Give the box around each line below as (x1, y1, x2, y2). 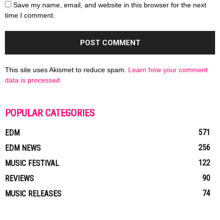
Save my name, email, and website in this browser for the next (13, 1, 206, 9)
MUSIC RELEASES (5, 189, 61, 198)
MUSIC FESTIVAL (5, 159, 59, 168)
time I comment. (5, 11, 55, 19)
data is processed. (5, 76, 62, 84)
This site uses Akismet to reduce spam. (5, 66, 128, 74)
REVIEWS (5, 174, 34, 183)
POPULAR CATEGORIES (5, 107, 95, 119)
